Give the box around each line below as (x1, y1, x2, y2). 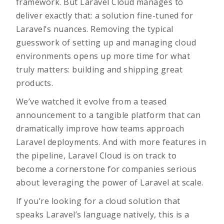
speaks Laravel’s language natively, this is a (16, 209, 189, 220)
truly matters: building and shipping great (16, 64, 183, 75)
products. (16, 77, 53, 88)
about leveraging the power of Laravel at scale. (16, 177, 203, 188)
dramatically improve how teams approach (16, 123, 184, 134)
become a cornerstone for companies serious (16, 163, 197, 174)
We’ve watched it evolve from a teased (16, 96, 167, 107)
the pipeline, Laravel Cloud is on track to (16, 150, 177, 161)
